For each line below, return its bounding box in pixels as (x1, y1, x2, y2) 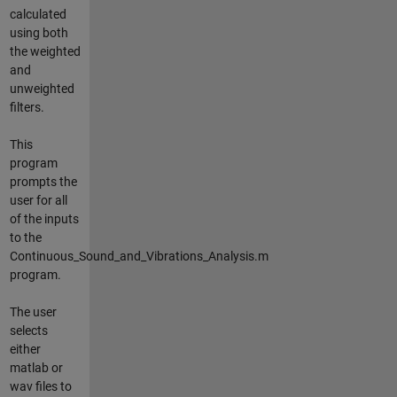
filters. (9, 99, 44, 114)
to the (9, 230, 42, 245)
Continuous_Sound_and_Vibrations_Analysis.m (9, 248, 269, 263)
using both (9, 25, 68, 40)
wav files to (9, 378, 72, 393)
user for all (9, 192, 67, 207)
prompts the (9, 174, 77, 189)
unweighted (9, 81, 74, 96)
